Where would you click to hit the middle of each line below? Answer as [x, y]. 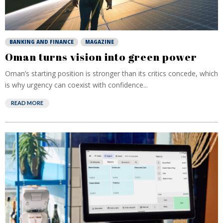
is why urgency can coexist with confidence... [76, 85]
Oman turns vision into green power [101, 57]
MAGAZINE [100, 42]
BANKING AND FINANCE [42, 42]
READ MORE [27, 103]
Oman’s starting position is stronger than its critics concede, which [111, 73]
